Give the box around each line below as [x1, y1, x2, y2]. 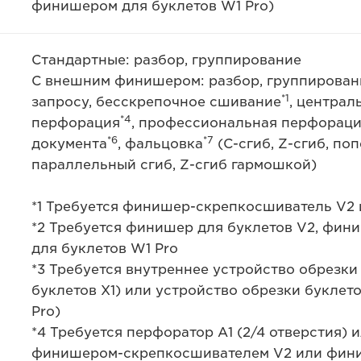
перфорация [31, 115, 120, 131]
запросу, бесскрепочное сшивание [31, 94, 281, 110]
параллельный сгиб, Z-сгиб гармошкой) [31, 157, 317, 172]
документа [31, 136, 107, 151]
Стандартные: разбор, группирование [31, 52, 301, 68]
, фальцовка [117, 136, 203, 151]
